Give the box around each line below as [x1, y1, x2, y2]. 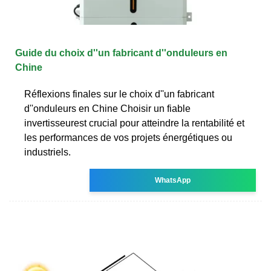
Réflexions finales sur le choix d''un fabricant [24, 88, 214, 99]
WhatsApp [155, 175, 191, 184]
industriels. [24, 146, 71, 157]
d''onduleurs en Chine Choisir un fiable [24, 103, 191, 114]
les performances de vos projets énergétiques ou [24, 132, 232, 143]
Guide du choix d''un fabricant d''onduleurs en [15, 47, 227, 58]
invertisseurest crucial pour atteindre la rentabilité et [24, 117, 244, 128]
